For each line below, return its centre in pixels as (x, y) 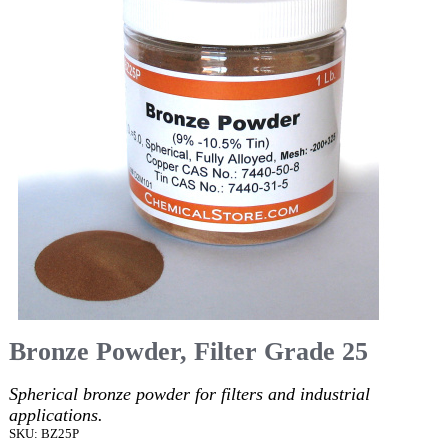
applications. (56, 415)
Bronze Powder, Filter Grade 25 (188, 351)
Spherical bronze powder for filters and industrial (189, 394)
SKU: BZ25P (44, 434)
